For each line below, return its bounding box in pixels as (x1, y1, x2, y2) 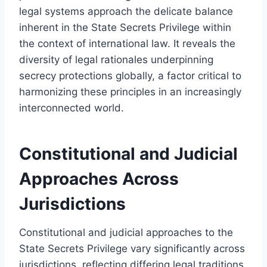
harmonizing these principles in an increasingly (19, 85, 241, 98)
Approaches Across (19, 168, 179, 189)
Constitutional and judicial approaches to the (19, 226, 233, 238)
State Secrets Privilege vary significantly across (19, 242, 245, 254)
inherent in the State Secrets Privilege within (19, 21, 231, 33)
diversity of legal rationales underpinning (19, 53, 213, 66)
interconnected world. (19, 101, 124, 114)
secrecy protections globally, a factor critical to (19, 69, 241, 82)
